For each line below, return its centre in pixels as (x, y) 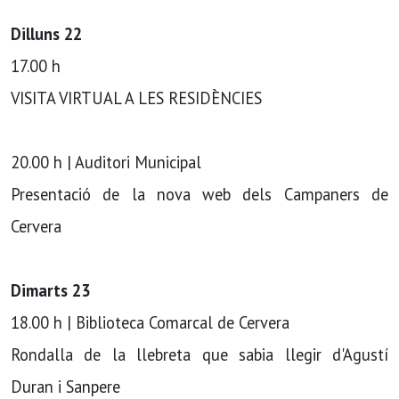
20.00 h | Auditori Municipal (106, 162)
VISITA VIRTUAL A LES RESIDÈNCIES (136, 98)
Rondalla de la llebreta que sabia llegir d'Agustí (199, 354)
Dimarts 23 (50, 290)
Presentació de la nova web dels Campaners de (199, 194)
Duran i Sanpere (65, 387)
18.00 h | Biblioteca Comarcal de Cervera (150, 322)
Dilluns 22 (46, 34)
